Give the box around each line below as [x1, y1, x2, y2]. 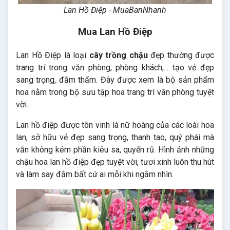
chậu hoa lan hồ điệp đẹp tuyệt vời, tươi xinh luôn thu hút [16, 157, 214, 167]
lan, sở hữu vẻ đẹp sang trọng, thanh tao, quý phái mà [16, 132, 214, 142]
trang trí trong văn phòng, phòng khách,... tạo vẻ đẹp [16, 62, 214, 72]
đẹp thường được [147, 50, 214, 60]
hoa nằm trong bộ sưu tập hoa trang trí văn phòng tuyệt [16, 87, 214, 97]
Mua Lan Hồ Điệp [78, 26, 152, 37]
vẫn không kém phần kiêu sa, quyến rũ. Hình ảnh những [16, 144, 214, 155]
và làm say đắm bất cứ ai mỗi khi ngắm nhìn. [16, 169, 174, 179]
